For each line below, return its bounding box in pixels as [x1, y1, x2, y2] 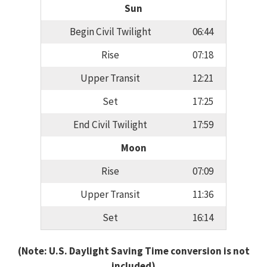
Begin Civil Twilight [69, 25, 151, 39]
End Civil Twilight [73, 118, 147, 132]
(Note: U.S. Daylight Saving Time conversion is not [17, 244, 250, 257]
